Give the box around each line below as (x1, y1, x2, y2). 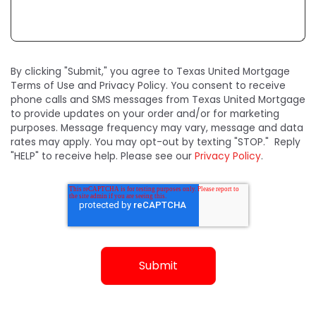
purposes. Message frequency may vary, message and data (11, 121, 303, 135)
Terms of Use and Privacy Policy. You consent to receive (11, 79, 286, 93)
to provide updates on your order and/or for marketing (11, 107, 279, 121)
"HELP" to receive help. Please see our (11, 150, 195, 164)
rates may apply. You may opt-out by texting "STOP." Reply (11, 135, 300, 150)
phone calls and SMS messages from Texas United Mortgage (11, 93, 305, 107)
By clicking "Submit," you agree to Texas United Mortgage (11, 65, 290, 79)
